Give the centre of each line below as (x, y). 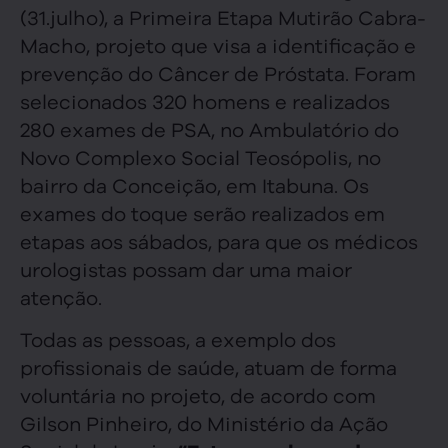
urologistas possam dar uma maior (186, 268)
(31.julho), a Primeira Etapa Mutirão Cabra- (223, 16)
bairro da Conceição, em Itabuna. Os (194, 184)
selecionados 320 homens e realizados (205, 100)
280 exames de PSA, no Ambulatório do (209, 128)
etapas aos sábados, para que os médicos (219, 240)
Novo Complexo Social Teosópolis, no (200, 156)
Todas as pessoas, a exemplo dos (178, 338)
